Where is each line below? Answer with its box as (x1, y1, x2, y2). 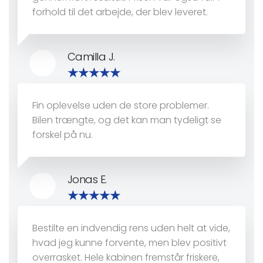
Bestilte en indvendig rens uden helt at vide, (32, 221, 230, 235)
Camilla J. (68, 49, 115, 65)
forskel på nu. (32, 128, 93, 142)
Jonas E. (68, 172, 107, 187)
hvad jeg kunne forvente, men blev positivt (32, 236, 227, 250)
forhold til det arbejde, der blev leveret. (32, 5, 208, 19)
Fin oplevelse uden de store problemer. (32, 99, 209, 113)
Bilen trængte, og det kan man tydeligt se (32, 113, 221, 127)
